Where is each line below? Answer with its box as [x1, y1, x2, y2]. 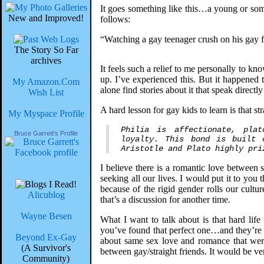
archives [31, 55, 61, 65]
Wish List [28, 87, 64, 97]
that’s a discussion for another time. [100, 194, 230, 204]
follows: [100, 14, 130, 24]
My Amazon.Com [12, 77, 80, 87]
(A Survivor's [21, 243, 71, 253]
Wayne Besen [20, 211, 72, 221]
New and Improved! [8, 13, 84, 23]
